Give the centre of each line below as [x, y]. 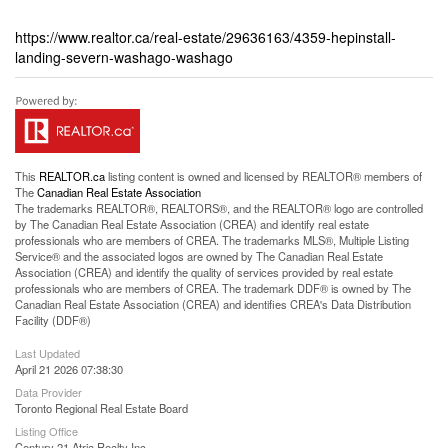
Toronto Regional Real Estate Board [101, 408]
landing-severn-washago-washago [124, 57]
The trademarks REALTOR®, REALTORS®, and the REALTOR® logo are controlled [219, 208]
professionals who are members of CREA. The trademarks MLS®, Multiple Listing [212, 240]
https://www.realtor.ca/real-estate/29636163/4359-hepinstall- [205, 37]
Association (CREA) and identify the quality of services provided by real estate [204, 272]
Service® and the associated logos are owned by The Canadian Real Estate [199, 256]
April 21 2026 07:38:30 [69, 369]
